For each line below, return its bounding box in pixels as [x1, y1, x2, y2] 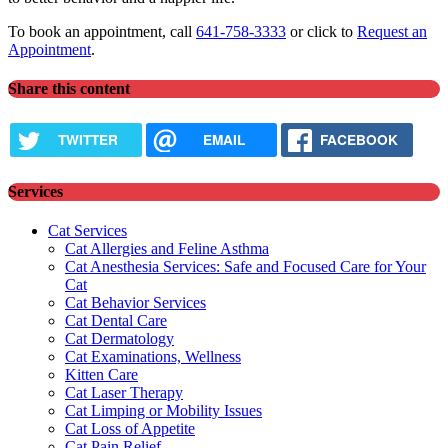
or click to [286, 22, 357, 40]
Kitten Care [65, 366, 138, 384]
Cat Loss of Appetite [65, 420, 195, 438]
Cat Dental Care [65, 312, 167, 330]
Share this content [8, 80, 130, 98]
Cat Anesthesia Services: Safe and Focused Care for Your [65, 258, 426, 276]
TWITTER [57, 130, 118, 150]
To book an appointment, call [8, 22, 196, 40]
